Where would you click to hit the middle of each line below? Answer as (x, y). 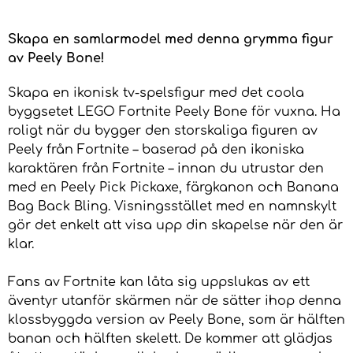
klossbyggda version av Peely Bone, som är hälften (176, 320)
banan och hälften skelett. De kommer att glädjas (170, 339)
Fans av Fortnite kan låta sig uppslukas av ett (159, 282)
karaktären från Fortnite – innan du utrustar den (166, 169)
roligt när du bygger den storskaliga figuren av (163, 131)
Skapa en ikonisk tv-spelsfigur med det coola (156, 93)
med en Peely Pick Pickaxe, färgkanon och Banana (173, 188)
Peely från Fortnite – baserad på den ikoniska (156, 150)
